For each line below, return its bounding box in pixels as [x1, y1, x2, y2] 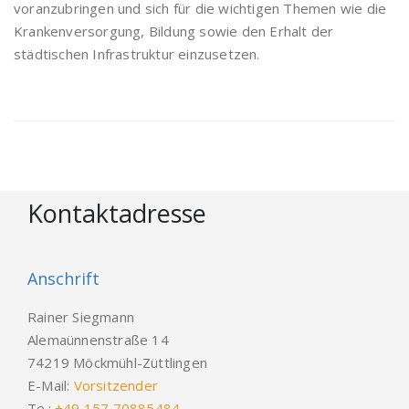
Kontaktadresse [27, 196, 206, 230]
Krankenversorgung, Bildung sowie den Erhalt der [14, 22, 334, 40]
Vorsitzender [73, 376, 159, 394]
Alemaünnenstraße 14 [27, 330, 169, 349]
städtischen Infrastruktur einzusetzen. [14, 45, 260, 63]
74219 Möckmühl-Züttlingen [27, 353, 207, 372]
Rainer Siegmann [27, 308, 134, 326]
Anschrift [27, 267, 100, 289]
